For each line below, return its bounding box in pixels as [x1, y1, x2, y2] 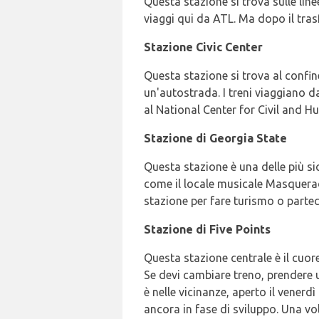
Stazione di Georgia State [144, 131, 287, 145]
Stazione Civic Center [144, 40, 263, 53]
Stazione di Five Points [144, 222, 271, 236]
